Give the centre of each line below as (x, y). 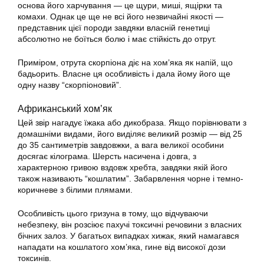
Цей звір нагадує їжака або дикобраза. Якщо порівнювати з (132, 123)
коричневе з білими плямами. (75, 190)
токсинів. (34, 258)
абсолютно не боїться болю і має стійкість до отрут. (117, 39)
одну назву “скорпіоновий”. (70, 85)
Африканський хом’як (65, 108)
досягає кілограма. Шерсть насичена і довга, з (107, 156)
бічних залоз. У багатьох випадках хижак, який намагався (128, 236)
